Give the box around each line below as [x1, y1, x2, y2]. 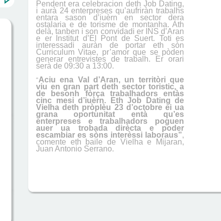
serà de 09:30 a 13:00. [36, 62, 114, 70]
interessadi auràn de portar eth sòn [36, 41, 184, 49]
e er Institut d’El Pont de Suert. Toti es [36, 34, 184, 42]
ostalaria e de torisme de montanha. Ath [36, 20, 184, 29]
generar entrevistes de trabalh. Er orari [36, 55, 184, 63]
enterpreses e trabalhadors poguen [36, 117, 184, 125]
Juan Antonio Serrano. [36, 145, 114, 153]
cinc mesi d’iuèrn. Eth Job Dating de [36, 96, 184, 105]
